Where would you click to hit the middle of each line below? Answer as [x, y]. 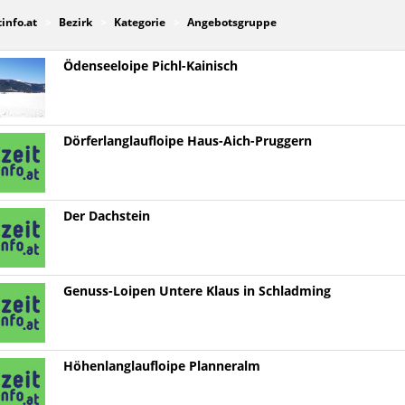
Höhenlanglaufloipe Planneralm [161, 367]
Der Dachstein [106, 217]
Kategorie [139, 23]
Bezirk [75, 23]
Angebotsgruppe [231, 23]
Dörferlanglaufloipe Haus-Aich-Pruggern [187, 141]
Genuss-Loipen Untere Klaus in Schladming [197, 292]
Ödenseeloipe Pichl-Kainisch [150, 66]
